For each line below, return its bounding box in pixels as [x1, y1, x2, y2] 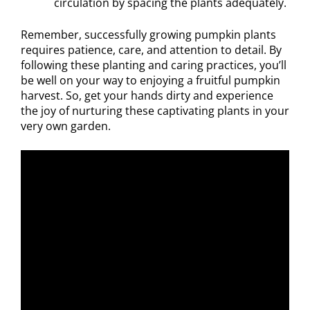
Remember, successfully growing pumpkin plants [21, 26, 276, 42]
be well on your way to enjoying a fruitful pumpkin [21, 72, 280, 88]
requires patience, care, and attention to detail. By [21, 42, 282, 57]
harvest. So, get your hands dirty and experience [21, 87, 273, 103]
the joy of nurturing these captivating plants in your [21, 102, 289, 118]
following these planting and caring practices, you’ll [21, 57, 286, 73]
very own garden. [21, 118, 111, 134]
